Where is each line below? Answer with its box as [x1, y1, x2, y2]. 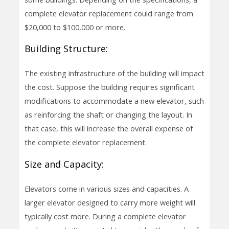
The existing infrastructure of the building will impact [24, 68, 204, 79]
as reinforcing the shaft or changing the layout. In [24, 109, 192, 120]
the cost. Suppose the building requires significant [24, 82, 195, 93]
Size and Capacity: [24, 157, 104, 170]
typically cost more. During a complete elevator [24, 211, 186, 221]
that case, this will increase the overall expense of [24, 123, 193, 134]
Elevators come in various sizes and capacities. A [24, 183, 189, 194]
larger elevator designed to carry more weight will [24, 197, 195, 208]
